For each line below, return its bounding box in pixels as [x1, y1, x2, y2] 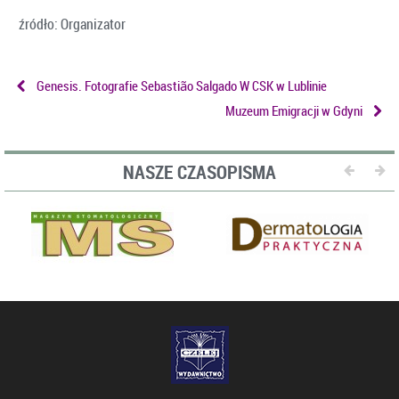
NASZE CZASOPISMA [123, 159, 276, 184]
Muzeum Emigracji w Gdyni [225, 102, 362, 120]
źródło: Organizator [19, 13, 126, 34]
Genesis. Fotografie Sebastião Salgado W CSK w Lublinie [37, 76, 327, 94]
